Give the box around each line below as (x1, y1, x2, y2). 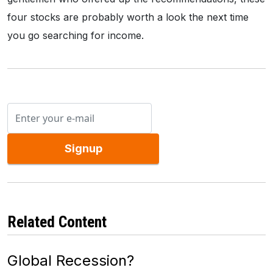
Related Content (7, 213, 107, 232)
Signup (64, 142, 102, 155)
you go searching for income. (7, 29, 144, 42)
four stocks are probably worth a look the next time (7, 11, 249, 24)
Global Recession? (7, 252, 134, 270)
